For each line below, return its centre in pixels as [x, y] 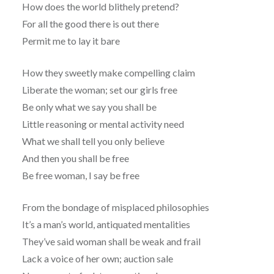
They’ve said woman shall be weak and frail [111, 242]
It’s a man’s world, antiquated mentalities [106, 224]
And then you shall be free [75, 158]
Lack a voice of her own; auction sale [97, 259]
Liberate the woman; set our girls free [99, 90]
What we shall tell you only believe [93, 141]
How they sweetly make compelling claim [108, 73]
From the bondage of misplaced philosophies [115, 207]
